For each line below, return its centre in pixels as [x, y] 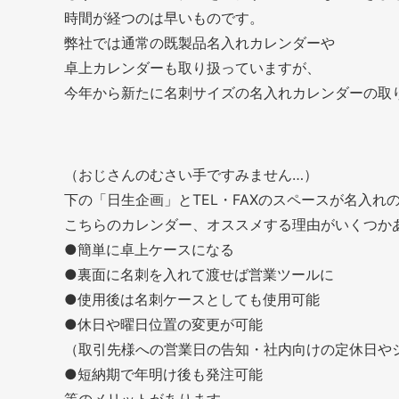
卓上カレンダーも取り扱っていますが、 [192, 67]
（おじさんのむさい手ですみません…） [191, 174]
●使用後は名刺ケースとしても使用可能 [192, 299]
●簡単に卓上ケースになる [149, 249]
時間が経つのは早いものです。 [164, 17]
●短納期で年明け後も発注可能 [163, 374]
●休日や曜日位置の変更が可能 [163, 324]
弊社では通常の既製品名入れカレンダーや [199, 42]
